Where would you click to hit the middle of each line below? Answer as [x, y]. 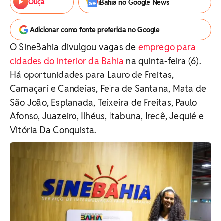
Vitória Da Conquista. [53, 130]
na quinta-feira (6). [163, 61]
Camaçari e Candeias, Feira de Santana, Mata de [108, 89]
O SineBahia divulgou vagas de [74, 47]
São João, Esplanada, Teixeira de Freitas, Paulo [104, 102]
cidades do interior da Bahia [67, 61]
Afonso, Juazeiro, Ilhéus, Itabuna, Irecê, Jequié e [107, 116]
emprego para [167, 47]
